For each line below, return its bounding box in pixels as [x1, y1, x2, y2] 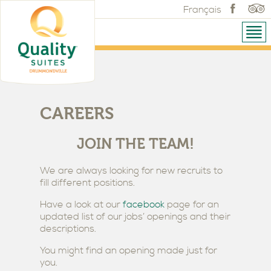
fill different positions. [40, 176, 135, 189]
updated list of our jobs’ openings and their [40, 210, 230, 223]
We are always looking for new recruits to [40, 164, 223, 177]
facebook [123, 198, 167, 211]
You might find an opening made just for [40, 244, 217, 256]
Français [183, 4, 221, 16]
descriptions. [40, 222, 96, 235]
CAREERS [40, 103, 114, 123]
